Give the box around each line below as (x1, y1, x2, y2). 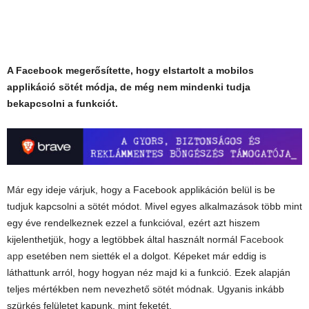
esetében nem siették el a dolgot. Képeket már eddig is (23, 250, 266, 262)
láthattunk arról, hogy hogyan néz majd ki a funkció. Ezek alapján (7, 267, 290, 279)
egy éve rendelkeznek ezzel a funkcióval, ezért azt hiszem (7, 217, 260, 229)
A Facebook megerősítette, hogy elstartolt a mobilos (7, 65, 254, 77)
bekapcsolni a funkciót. (7, 98, 118, 110)
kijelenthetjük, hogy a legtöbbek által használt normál (7, 234, 240, 246)
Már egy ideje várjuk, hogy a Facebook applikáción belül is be (7, 184, 275, 196)
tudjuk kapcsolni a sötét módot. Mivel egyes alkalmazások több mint (7, 201, 302, 212)
